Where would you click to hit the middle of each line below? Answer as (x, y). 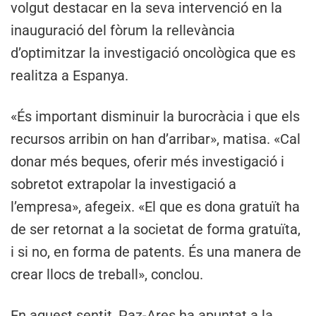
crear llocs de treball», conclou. (107, 274)
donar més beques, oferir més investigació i (147, 161)
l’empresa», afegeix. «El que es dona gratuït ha (155, 206)
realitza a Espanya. (69, 75)
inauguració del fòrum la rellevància (123, 30)
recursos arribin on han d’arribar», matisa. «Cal (156, 139)
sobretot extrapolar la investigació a (123, 184)
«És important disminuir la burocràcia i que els (155, 116)
